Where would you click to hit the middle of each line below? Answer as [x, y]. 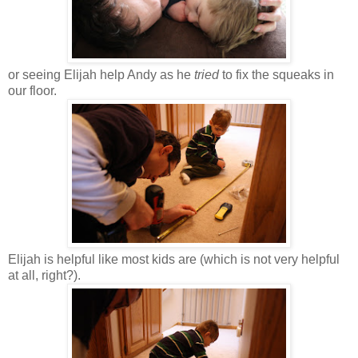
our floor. [32, 91]
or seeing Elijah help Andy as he [101, 75]
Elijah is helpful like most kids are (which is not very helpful [174, 260]
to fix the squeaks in [278, 75]
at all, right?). [44, 276]
